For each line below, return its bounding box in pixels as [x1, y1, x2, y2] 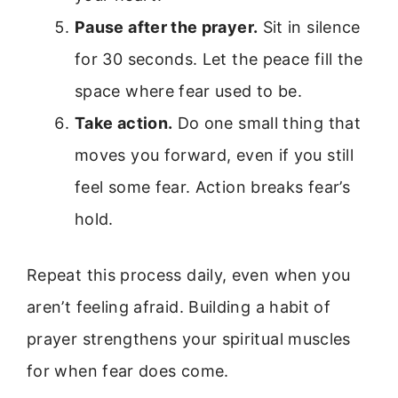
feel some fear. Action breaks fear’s [75, 178, 350, 197]
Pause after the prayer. [75, 18, 259, 37]
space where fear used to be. [75, 82, 303, 101]
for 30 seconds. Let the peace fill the [75, 50, 363, 69]
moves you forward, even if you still [75, 146, 354, 165]
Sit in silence [258, 18, 361, 37]
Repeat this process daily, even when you [27, 266, 351, 285]
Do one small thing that [172, 114, 361, 133]
